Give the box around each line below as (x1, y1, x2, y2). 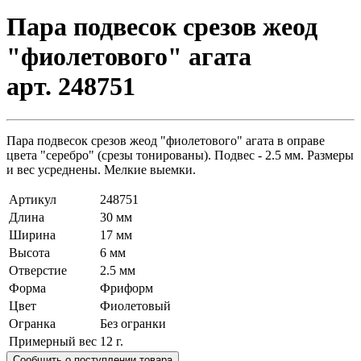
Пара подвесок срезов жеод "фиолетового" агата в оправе (6, 133, 325, 147)
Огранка (9, 316, 56, 330)
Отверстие (9, 263, 67, 277)
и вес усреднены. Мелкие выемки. (6, 162, 196, 176)
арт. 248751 (6, 72, 135, 102)
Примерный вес (9, 334, 97, 348)
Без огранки (100, 316, 166, 330)
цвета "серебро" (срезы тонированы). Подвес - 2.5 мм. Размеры (6, 147, 354, 162)
